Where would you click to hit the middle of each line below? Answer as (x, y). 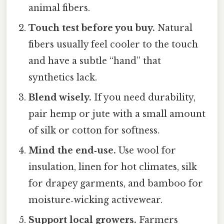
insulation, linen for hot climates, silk (113, 167)
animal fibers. (59, 8)
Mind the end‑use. (72, 151)
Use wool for (146, 151)
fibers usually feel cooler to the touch (113, 45)
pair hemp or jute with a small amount (117, 114)
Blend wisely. (60, 98)
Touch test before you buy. (92, 28)
